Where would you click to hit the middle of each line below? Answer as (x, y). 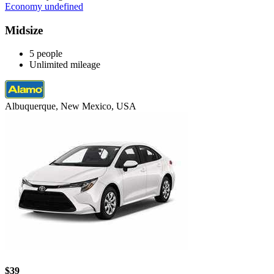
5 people (46, 54)
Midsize (24, 30)
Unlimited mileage (65, 65)
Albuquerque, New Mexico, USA (71, 106)
